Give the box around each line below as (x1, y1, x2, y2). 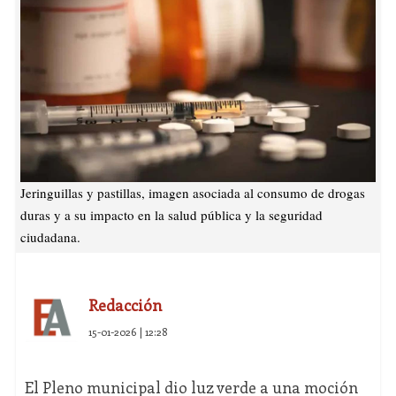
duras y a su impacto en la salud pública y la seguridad (19, 206, 323, 225)
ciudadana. (19, 228, 80, 247)
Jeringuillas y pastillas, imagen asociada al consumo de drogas (19, 184, 365, 202)
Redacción (88, 294, 162, 316)
